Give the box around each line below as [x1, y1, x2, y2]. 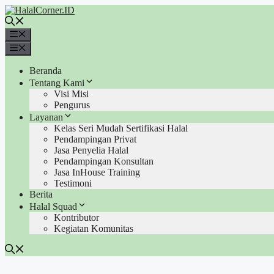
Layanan [29, 111, 63, 122]
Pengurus [54, 99, 90, 110]
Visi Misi [54, 88, 89, 99]
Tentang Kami [29, 77, 84, 88]
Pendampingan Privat [54, 133, 136, 144]
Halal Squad [29, 201, 77, 212]
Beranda [29, 65, 62, 76]
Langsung [4, 4, 43, 15]
